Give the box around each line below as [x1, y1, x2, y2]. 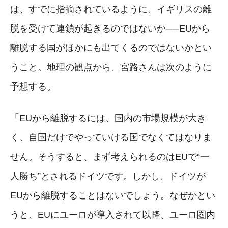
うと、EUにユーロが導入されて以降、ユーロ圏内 [10, 209, 215, 220]
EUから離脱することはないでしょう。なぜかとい [10, 190, 215, 201]
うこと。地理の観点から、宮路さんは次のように [10, 62, 212, 72]
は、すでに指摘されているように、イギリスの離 [10, 4, 212, 14]
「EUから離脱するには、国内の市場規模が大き [10, 112, 206, 123]
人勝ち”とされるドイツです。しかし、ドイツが [10, 170, 206, 181]
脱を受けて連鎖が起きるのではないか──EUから [10, 23, 210, 34]
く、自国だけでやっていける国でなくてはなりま [10, 132, 212, 142]
